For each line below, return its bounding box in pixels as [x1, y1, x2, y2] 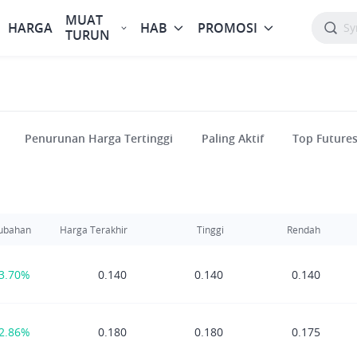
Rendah [287, 223, 320, 236]
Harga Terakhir [60, 223, 127, 236]
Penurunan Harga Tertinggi [25, 131, 173, 146]
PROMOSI [198, 18, 257, 37]
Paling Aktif [202, 131, 264, 146]
